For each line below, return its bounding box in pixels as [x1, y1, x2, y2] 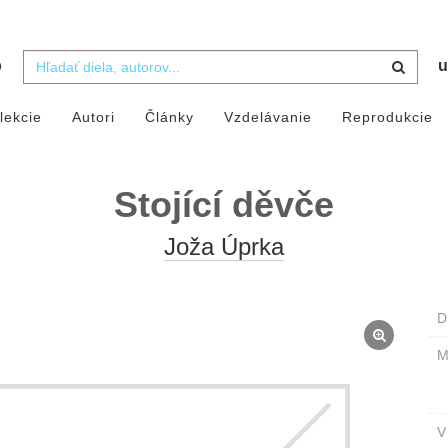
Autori [71, 109, 115, 126]
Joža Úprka [164, 233, 284, 261]
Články [144, 109, 194, 126]
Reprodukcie [341, 109, 433, 126]
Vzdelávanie [223, 109, 312, 126]
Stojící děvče [114, 184, 334, 226]
